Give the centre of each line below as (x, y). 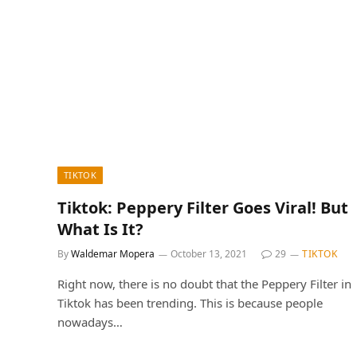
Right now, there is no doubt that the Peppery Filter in (204, 283)
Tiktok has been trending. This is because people (190, 302)
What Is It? (100, 229)
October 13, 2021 (209, 253)
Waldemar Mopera (113, 253)
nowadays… (90, 322)
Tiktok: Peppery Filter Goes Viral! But (203, 207)
